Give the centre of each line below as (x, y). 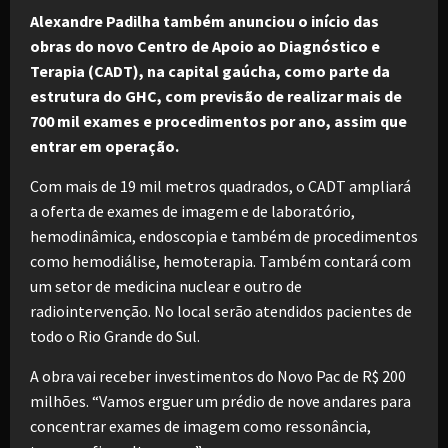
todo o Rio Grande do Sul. (115, 336)
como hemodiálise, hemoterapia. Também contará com (220, 261)
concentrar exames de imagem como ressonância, (200, 426)
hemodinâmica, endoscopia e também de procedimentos (224, 236)
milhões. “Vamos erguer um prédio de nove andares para (220, 401)
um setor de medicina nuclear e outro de (166, 286)
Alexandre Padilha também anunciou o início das (204, 21)
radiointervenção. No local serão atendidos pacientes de (221, 311)
